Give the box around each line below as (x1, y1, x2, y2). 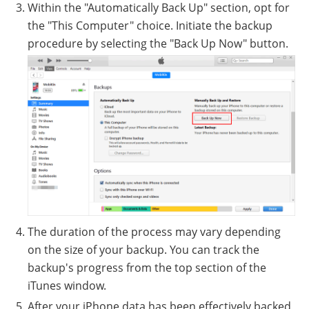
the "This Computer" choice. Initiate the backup (28, 18, 272, 34)
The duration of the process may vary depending (28, 223, 281, 239)
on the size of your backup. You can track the (28, 241, 259, 257)
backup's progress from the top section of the (28, 259, 266, 275)
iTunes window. (28, 277, 106, 293)
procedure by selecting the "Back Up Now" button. (28, 36, 288, 52)
